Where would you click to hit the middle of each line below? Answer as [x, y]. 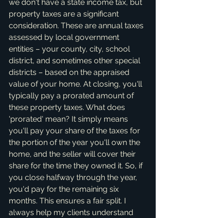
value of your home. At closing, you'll [76, 84]
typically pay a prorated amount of [72, 96]
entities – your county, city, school [70, 49]
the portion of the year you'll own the [75, 142]
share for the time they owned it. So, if [77, 166]
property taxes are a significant [65, 14]
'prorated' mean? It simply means [69, 119]
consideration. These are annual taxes [77, 26]
